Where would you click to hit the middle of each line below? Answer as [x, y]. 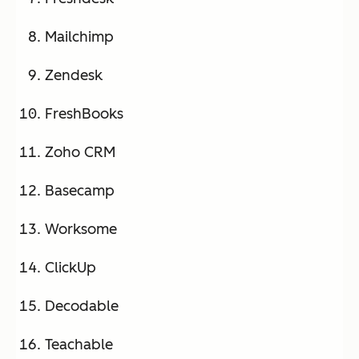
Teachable [79, 345]
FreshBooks [84, 114]
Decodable [82, 307]
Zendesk [74, 76]
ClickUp [71, 268]
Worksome [81, 230]
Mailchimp [79, 37]
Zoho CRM [80, 153]
